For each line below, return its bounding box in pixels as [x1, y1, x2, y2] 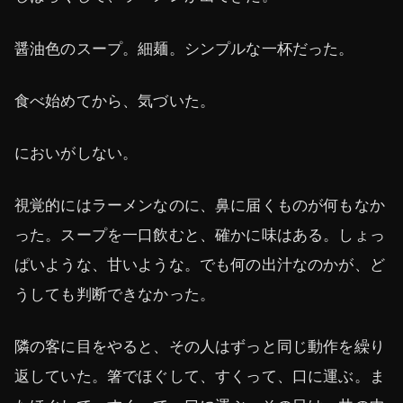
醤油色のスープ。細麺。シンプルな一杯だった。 [14, 39, 354, 58]
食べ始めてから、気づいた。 [14, 91, 216, 110]
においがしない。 [14, 143, 139, 162]
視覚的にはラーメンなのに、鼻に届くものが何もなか [14, 196, 385, 215]
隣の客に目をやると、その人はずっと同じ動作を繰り [14, 337, 385, 356]
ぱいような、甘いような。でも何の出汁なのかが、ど [14, 255, 385, 274]
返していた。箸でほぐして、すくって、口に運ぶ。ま [14, 367, 385, 386]
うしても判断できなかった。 [14, 285, 216, 304]
